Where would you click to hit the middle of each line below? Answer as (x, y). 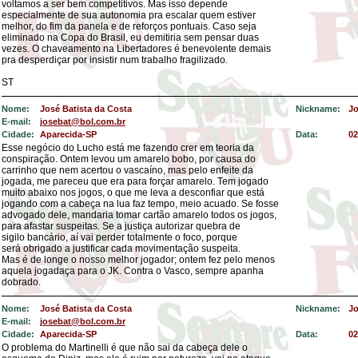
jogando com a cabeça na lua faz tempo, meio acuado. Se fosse (140, 204)
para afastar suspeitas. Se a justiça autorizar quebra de (121, 226)
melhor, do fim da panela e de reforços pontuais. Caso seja (129, 26)
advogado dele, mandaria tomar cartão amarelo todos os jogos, (139, 215)
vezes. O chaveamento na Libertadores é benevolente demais (136, 49)
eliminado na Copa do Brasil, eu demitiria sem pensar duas (130, 38)
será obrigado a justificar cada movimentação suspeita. (121, 249)
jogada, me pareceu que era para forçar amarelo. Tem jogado (135, 181)
